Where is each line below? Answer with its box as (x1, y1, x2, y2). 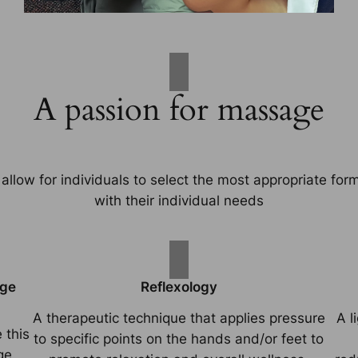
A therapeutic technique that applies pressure (32, 309, 325, 326)
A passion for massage (34, 87, 324, 132)
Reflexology (140, 278, 217, 295)
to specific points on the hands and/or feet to (34, 330, 324, 347)
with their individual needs (94, 192, 264, 209)
